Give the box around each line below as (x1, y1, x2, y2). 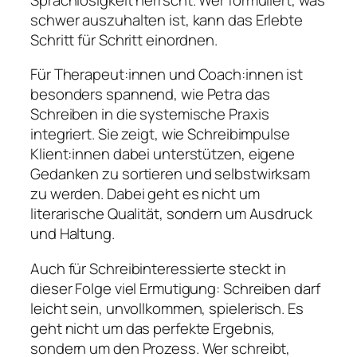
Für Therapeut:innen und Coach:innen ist (30, 64, 304, 85)
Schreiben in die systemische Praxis (30, 104, 269, 125)
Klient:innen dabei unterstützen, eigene (30, 143, 296, 165)
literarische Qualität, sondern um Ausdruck (30, 203, 312, 225)
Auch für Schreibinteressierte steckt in (30, 257, 287, 279)
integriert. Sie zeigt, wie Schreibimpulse (30, 124, 290, 145)
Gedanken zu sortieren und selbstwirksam (30, 163, 311, 185)
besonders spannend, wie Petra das (30, 84, 270, 105)
